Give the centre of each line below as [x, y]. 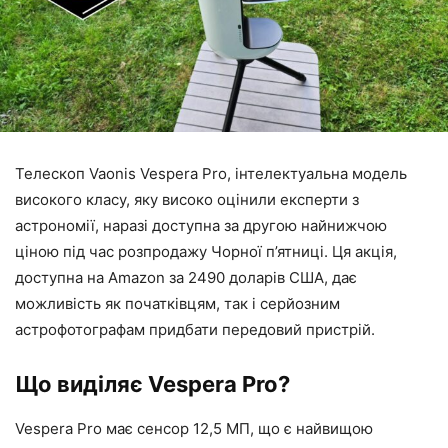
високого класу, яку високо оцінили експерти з [187, 200]
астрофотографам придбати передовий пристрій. [195, 330]
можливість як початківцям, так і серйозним [177, 304]
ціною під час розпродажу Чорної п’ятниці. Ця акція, [206, 252]
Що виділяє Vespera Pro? [152, 384]
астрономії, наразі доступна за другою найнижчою [201, 226]
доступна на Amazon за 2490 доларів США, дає [186, 278]
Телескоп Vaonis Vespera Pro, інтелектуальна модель [211, 174]
